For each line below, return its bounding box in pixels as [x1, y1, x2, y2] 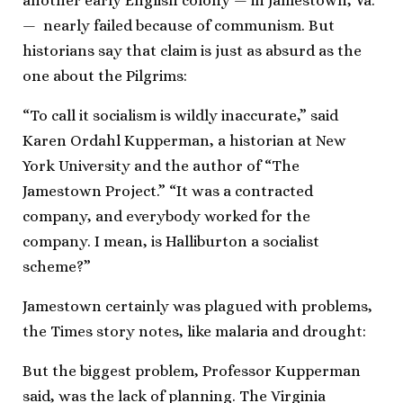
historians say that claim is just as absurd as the [22, 41, 362, 59]
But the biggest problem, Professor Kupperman [22, 362, 361, 380]
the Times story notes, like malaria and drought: [22, 322, 366, 340]
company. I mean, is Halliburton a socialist [22, 232, 319, 250]
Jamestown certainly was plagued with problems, [22, 297, 372, 315]
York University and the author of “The [22, 157, 300, 175]
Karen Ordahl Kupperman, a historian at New [22, 131, 346, 149]
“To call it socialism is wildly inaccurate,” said [22, 106, 338, 124]
